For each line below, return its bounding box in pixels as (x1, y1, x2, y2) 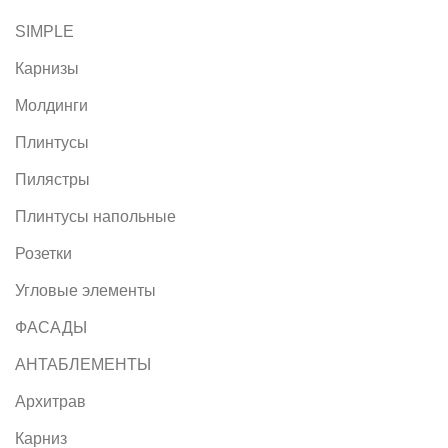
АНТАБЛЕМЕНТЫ (15, 355, 151, 373)
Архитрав (15, 392, 86, 410)
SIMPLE (15, 22, 74, 40)
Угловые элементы (15, 281, 156, 299)
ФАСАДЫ (15, 318, 87, 336)
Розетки (15, 244, 72, 262)
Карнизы (15, 59, 79, 77)
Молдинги (15, 96, 88, 114)
